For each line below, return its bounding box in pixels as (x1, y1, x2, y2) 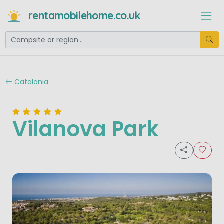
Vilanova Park (12, 114, 159, 144)
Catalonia (12, 76, 48, 87)
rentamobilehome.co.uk (28, 9, 140, 22)
